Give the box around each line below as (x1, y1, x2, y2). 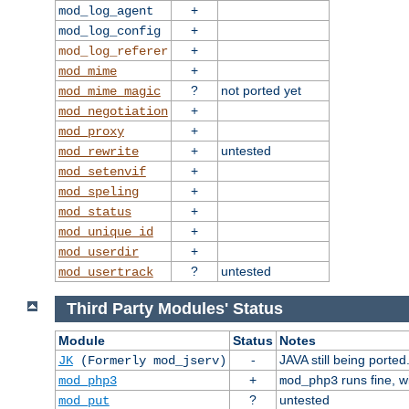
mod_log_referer (58, 44, 168, 59)
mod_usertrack (58, 265, 153, 280)
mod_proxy (58, 124, 124, 140)
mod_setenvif (58, 164, 146, 180)
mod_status (58, 204, 131, 220)
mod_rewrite (58, 144, 139, 160)
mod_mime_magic (58, 84, 161, 100)
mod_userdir (58, 245, 139, 260)
